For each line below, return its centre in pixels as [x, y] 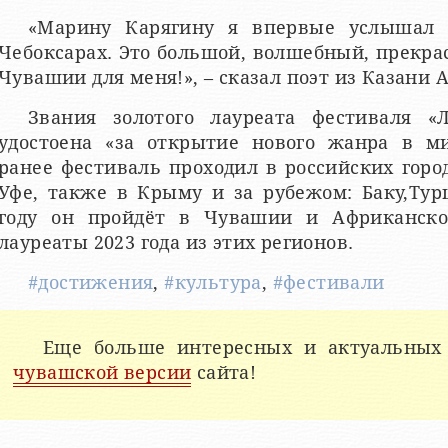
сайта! [224, 373]
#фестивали [328, 283]
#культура [213, 283]
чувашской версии [102, 373]
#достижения [91, 283]
